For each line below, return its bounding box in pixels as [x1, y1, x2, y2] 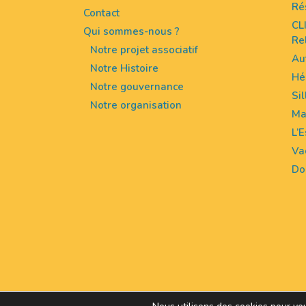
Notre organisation [90, 98, 182, 112]
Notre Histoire [90, 61, 158, 75]
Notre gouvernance [90, 80, 184, 94]
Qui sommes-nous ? [83, 25, 180, 38]
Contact [83, 6, 120, 20]
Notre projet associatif [90, 43, 198, 57]
